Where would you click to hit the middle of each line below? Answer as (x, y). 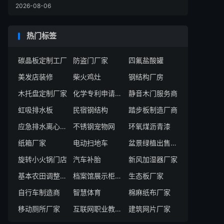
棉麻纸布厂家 (149, 192)
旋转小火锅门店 (42, 159)
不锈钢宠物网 (94, 126)
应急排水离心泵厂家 (63, 126)
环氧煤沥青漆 (149, 126)
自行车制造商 (39, 192)
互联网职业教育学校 (118, 209)
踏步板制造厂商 (153, 110)
